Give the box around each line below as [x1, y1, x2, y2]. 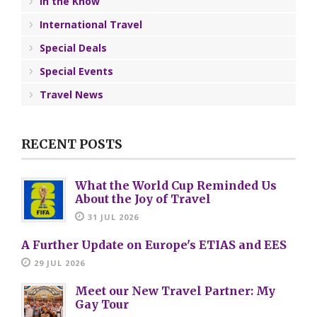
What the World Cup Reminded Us [75, 178, 277, 192]
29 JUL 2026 [34, 257, 85, 268]
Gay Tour [75, 296, 129, 311]
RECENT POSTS [21, 135, 122, 152]
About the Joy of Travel [75, 191, 211, 206]
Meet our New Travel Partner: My [75, 283, 275, 298]
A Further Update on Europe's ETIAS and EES [21, 237, 287, 252]
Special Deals [40, 40, 107, 54]
